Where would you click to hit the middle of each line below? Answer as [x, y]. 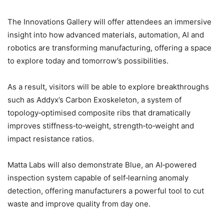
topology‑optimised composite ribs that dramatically [99, 113]
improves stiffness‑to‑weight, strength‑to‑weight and [101, 126]
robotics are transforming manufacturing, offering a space [109, 48]
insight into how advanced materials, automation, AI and [106, 35]
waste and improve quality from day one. [79, 204]
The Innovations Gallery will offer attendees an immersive [109, 22]
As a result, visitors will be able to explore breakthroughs [108, 87]
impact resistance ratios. [51, 139]
